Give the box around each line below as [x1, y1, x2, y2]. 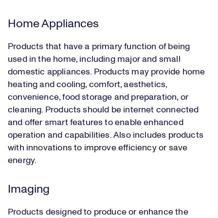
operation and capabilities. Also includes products [8, 131, 203, 140]
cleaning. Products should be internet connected [8, 106, 199, 115]
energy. [8, 156, 37, 165]
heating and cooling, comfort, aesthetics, [8, 80, 167, 90]
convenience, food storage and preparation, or [8, 93, 189, 102]
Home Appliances [8, 18, 99, 30]
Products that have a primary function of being [8, 42, 190, 52]
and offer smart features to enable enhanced [8, 118, 183, 127]
